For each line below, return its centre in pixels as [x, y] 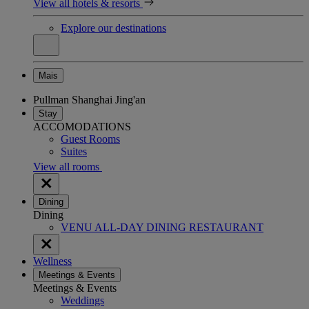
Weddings [82, 300]
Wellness [52, 261]
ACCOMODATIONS [82, 126]
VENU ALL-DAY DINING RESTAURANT [162, 227]
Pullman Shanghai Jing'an [89, 99]
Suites [74, 151]
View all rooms [68, 166]
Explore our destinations [113, 28]
